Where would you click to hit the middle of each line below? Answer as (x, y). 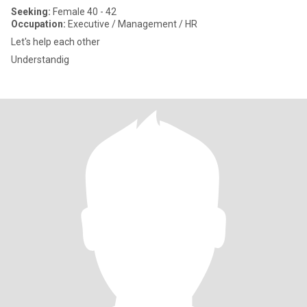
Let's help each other (56, 42)
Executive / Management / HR (132, 24)
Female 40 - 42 (84, 12)
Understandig (40, 60)
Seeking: (31, 12)
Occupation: (38, 24)
